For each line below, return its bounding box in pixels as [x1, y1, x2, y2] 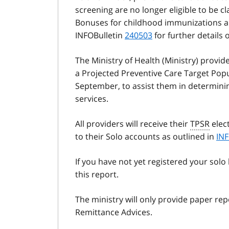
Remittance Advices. [75, 207, 152, 218]
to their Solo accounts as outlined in [75, 131, 216, 143]
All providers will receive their [75, 118, 190, 130]
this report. [75, 169, 119, 180]
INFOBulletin [75, 30, 125, 41]
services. [75, 93, 108, 105]
